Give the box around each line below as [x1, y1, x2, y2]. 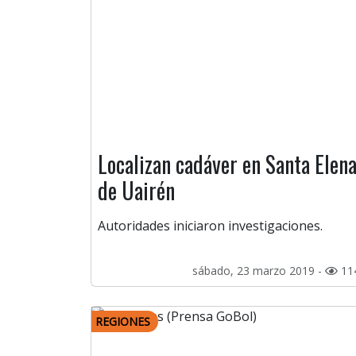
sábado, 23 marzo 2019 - [192, 263, 325, 279]
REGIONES [95, 314, 150, 330]
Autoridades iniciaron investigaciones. [98, 217, 323, 235]
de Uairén [98, 174, 175, 207]
